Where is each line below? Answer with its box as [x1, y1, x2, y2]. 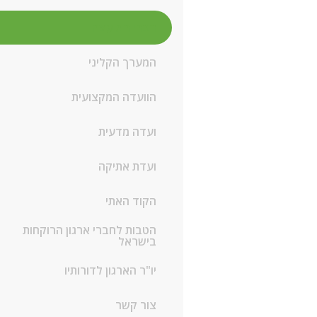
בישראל [117, 234, 156, 249]
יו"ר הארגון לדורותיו [64, 263, 156, 278]
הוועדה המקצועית [71, 89, 156, 105]
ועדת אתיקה [98, 158, 156, 174]
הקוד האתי [105, 193, 156, 209]
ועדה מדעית [98, 124, 156, 139]
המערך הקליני [88, 54, 156, 70]
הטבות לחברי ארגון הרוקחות [22, 222, 156, 238]
